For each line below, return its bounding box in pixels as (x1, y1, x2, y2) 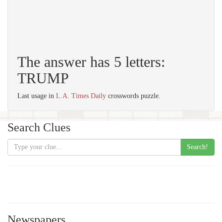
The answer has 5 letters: (17, 54, 165, 70)
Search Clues (7, 121, 70, 134)
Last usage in (17, 92, 56, 100)
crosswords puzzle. (106, 92, 161, 100)
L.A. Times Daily (56, 92, 106, 100)
